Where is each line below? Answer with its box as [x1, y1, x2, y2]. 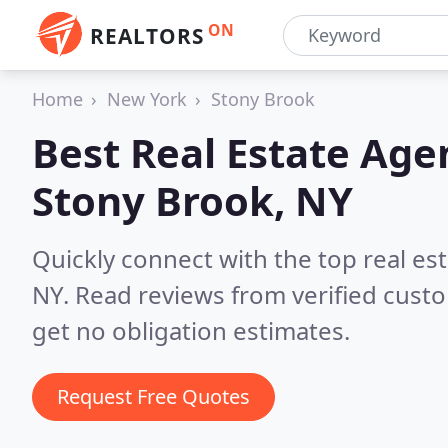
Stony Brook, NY [32, 173, 353, 228]
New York [107, 87, 187, 111]
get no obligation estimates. [32, 314, 350, 347]
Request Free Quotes [57, 383, 250, 410]
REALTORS [90, 22, 204, 50]
